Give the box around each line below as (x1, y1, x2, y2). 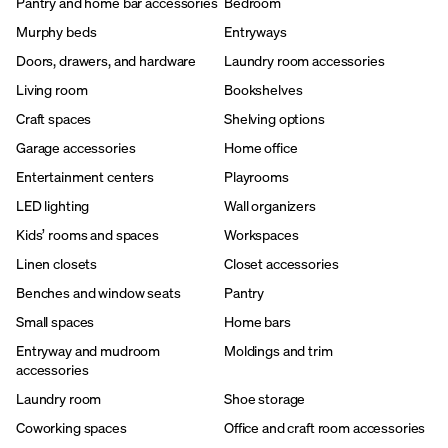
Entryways (223, 21, 287, 41)
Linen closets (16, 253, 98, 273)
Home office (223, 137, 298, 157)
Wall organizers (223, 195, 316, 215)
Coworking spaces (16, 417, 127, 437)
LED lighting (16, 195, 90, 215)
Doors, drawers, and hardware (16, 50, 197, 70)
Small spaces (16, 311, 95, 331)
